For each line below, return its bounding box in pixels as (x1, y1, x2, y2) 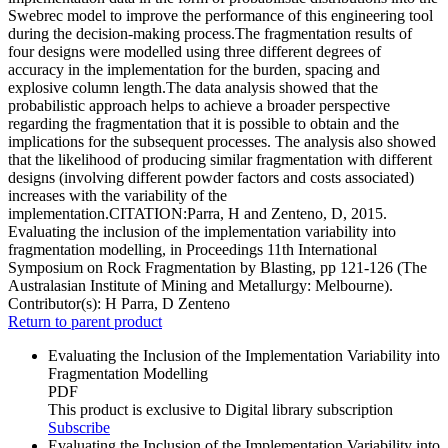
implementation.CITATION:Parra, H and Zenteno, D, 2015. (8, 205, 387, 223)
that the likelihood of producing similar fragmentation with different (8, 151, 432, 169)
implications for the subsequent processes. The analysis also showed (8, 133, 436, 151)
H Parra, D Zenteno (105, 295, 230, 313)
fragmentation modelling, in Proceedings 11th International (8, 241, 377, 259)
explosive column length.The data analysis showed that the (8, 79, 378, 97)
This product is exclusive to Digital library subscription (48, 401, 393, 419)
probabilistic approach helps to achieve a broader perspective (8, 97, 390, 115)
